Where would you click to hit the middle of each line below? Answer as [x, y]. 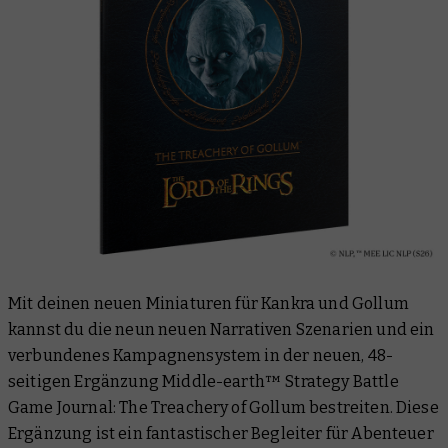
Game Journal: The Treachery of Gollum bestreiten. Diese [223, 408]
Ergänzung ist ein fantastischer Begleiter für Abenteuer [221, 434]
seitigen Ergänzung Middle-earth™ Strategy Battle [203, 382]
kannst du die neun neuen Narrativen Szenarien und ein [221, 330]
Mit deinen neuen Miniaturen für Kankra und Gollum [208, 304]
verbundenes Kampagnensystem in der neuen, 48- [201, 356]
